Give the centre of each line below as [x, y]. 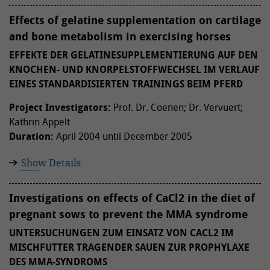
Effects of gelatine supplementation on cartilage [135, 20]
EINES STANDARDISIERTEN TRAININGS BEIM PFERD [126, 84]
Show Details [51, 163]
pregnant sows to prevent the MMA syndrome [128, 214]
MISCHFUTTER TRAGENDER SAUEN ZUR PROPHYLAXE [129, 247]
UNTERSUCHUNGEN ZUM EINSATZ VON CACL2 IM [121, 233]
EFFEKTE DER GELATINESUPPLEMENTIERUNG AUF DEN [133, 55]
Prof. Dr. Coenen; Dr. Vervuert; [177, 107]
